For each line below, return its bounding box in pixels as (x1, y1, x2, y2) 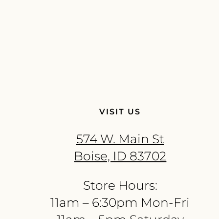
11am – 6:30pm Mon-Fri (50, 195, 190, 210)
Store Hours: (83, 178, 157, 193)
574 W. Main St (76, 131, 164, 147)
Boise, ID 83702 (74, 149, 167, 164)
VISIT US (99, 107, 141, 117)
